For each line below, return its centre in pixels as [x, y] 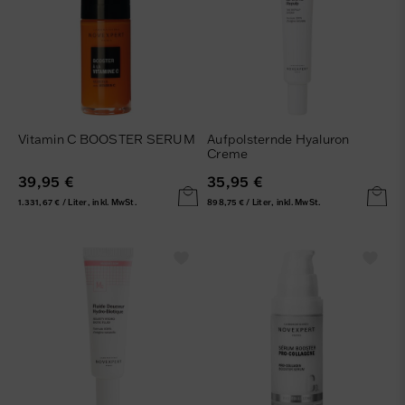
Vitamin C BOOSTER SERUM [107, 139]
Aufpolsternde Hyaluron [278, 139]
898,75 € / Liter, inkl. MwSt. [264, 202]
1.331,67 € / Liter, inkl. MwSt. [77, 202]
